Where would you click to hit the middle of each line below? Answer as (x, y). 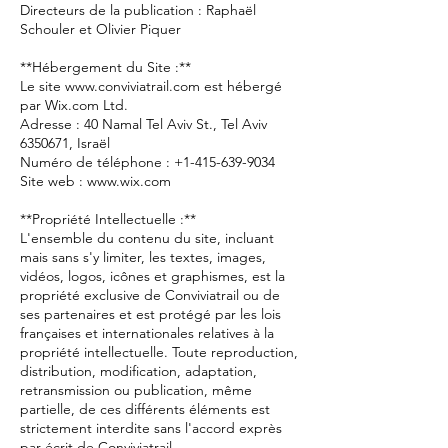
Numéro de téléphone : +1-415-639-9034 (151, 162)
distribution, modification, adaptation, (138, 371)
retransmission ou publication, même (136, 390)
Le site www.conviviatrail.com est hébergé (151, 86)
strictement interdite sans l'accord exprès (151, 428)
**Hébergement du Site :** (105, 67)
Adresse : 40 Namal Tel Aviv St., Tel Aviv (143, 124)
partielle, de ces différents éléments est (145, 409)
